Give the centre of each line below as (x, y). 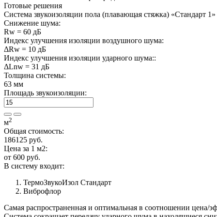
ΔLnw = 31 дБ (27, 66)
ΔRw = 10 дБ (25, 49)
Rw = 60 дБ (23, 31)
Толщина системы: (35, 75)
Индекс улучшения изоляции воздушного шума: (84, 40)
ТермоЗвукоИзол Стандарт (67, 183)
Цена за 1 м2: (26, 149)
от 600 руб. (22, 157)
